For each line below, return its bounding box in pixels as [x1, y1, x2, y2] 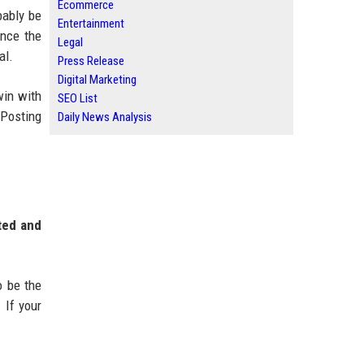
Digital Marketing [58, 72, 136, 87]
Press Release [58, 54, 124, 68]
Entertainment [58, 16, 124, 31]
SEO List [58, 91, 97, 106]
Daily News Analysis [58, 110, 152, 124]
